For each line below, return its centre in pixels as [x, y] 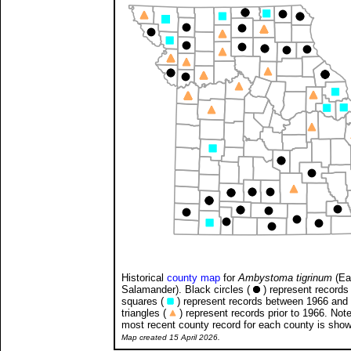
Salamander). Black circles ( [187, 289]
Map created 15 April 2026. [171, 337]
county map [194, 277]
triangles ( [145, 313]
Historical [144, 277]
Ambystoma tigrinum [285, 277]
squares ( [144, 301]
